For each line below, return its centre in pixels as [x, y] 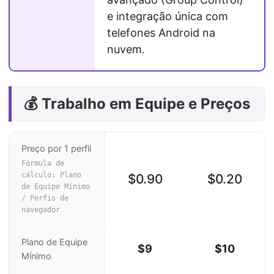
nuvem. [126, 50]
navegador [41, 210]
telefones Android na [161, 33]
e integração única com [168, 17]
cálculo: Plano [51, 175]
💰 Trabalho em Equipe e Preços [137, 104]
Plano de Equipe [54, 242]
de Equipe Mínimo [56, 187]
